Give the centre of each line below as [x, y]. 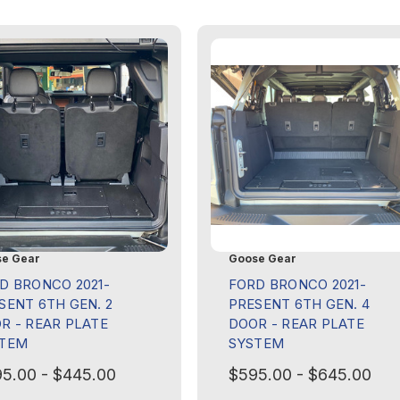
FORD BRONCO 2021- [297, 284]
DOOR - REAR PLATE [296, 323]
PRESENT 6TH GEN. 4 [299, 304]
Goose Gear [262, 258]
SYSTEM [256, 343]
